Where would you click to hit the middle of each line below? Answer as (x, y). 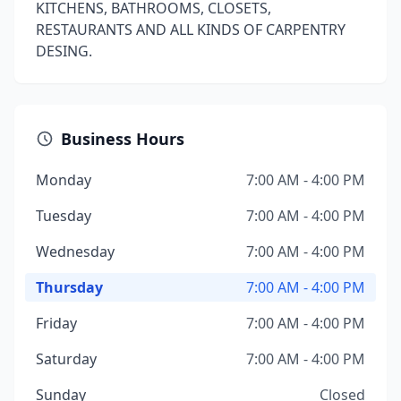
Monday (64, 180)
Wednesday (75, 252)
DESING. (64, 51)
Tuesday (64, 216)
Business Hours (123, 139)
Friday (56, 323)
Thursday (69, 287)
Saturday (66, 359)
